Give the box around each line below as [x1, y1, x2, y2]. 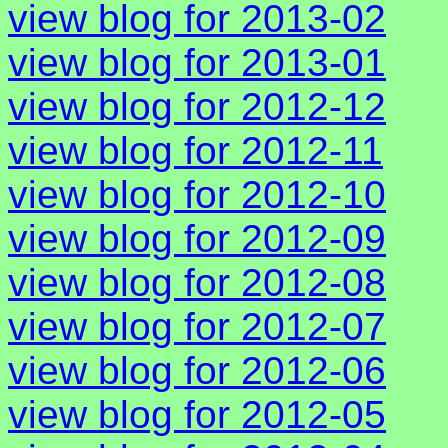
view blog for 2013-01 [8, 41, 386, 85]
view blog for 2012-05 [8, 393, 386, 437]
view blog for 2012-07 [8, 305, 386, 349]
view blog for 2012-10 [8, 173, 386, 217]
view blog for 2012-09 [8, 217, 386, 261]
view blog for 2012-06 [8, 349, 386, 393]
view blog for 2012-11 [8, 129, 383, 173]
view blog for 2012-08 [8, 261, 386, 305]
